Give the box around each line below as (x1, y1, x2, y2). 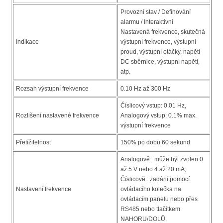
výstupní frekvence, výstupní (120, 38, 196, 46)
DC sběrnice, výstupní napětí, (120, 58, 200, 66)
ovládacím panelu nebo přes (120, 196, 198, 203)
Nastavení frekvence (16, 186, 71, 193)
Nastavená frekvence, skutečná (120, 28, 205, 36)
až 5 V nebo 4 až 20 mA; (120, 166, 186, 173)
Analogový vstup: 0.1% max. (120, 112, 197, 119)
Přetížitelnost (16, 139, 51, 146)
